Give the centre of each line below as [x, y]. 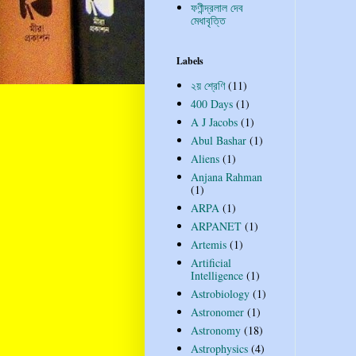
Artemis [208, 245]
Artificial [211, 263]
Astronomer [217, 312]
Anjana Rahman [226, 177]
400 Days [211, 104]
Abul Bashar [218, 141]
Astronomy [215, 331]
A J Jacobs [214, 122]
